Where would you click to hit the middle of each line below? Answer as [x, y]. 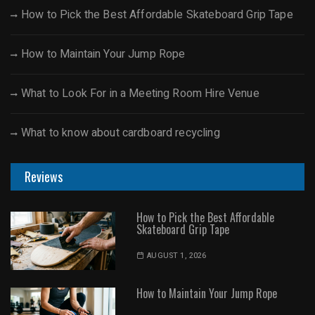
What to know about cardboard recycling [121, 133]
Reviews [44, 176]
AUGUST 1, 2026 [177, 255]
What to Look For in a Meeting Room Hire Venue [140, 93]
